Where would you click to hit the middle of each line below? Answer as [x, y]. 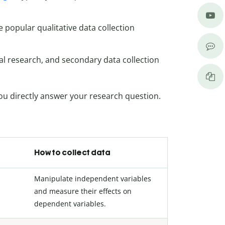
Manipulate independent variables [93, 178]
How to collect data [72, 152]
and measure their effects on [83, 191]
